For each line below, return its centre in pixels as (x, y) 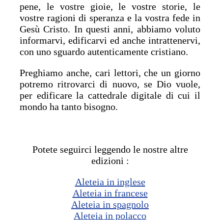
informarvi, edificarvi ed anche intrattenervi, (110, 40)
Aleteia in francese (110, 193)
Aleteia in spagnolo (110, 204)
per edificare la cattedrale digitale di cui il (110, 95)
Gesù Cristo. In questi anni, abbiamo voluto (110, 29)
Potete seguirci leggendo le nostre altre (110, 149)
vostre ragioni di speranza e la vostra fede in (110, 18)
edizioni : (110, 161)
